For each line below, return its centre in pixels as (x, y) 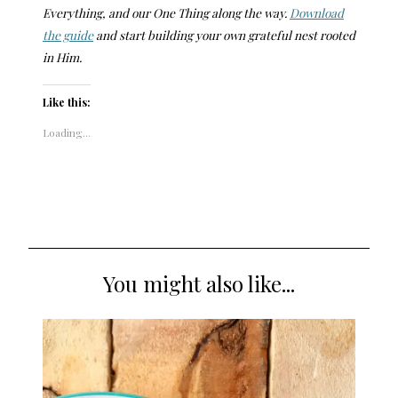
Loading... (67, 132)
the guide (68, 35)
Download (317, 13)
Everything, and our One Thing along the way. (166, 13)
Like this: (67, 102)
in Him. (62, 57)
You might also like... (199, 283)
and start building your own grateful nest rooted (224, 35)
